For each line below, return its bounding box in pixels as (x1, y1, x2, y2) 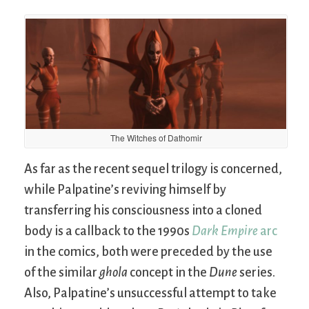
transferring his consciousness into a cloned (24, 203, 262, 217)
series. (237, 265, 275, 279)
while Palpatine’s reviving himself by (24, 182, 226, 197)
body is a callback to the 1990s (24, 223, 192, 238)
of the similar (24, 265, 99, 279)
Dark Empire (192, 223, 258, 238)
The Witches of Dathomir (110, 132, 202, 144)
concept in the (128, 265, 209, 279)
